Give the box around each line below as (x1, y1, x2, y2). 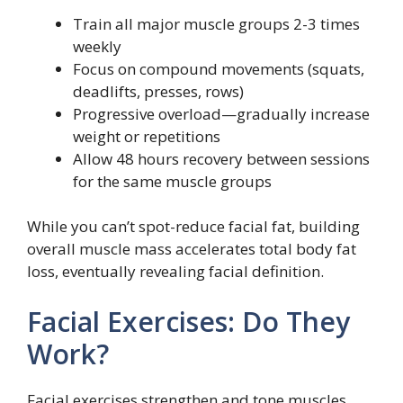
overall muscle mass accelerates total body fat (27, 238, 356, 260)
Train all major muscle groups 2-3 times (73, 13, 360, 34)
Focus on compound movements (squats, (73, 58, 364, 79)
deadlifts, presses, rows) (73, 80, 244, 102)
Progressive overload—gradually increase (73, 103, 370, 124)
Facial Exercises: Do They (27, 302, 350, 340)
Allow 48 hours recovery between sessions (73, 148, 370, 169)
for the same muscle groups (73, 170, 272, 192)
